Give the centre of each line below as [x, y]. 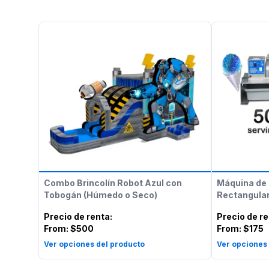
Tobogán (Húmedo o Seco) [101, 195]
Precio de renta [77, 216]
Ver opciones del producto [94, 244]
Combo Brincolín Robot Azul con [113, 183]
